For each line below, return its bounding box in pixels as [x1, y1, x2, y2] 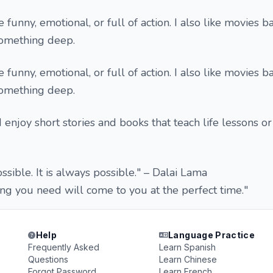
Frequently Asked [28, 242, 100, 252]
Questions [28, 254, 69, 264]
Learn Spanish [158, 242, 216, 252]
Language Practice [168, 230, 255, 240]
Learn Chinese [158, 254, 217, 264]
